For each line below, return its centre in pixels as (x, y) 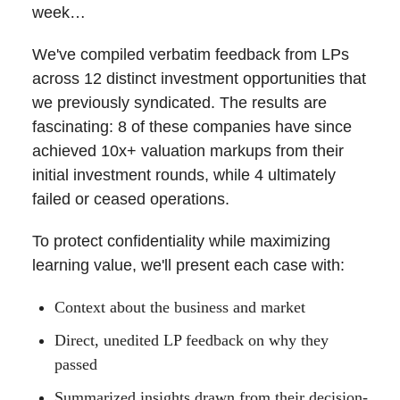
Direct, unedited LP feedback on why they (192, 341)
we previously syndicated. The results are (179, 103)
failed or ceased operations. (131, 200)
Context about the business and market (180, 308)
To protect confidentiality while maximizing (181, 242)
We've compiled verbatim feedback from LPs (191, 55)
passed (76, 365)
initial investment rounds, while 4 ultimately (184, 175)
